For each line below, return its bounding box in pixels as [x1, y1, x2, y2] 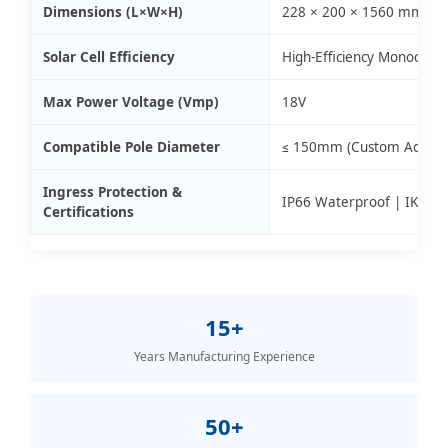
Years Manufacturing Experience [133, 347, 315, 365]
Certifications [43, 202, 134, 221]
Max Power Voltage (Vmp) [43, 92, 219, 111]
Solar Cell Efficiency [43, 47, 175, 66]
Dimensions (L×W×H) [43, 2, 183, 21]
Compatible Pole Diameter [43, 137, 220, 156]
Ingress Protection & [43, 182, 182, 201]
